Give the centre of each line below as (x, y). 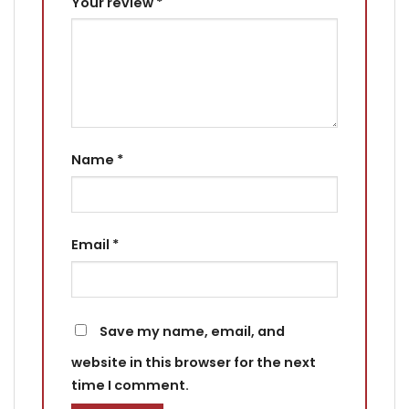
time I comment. (130, 386)
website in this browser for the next (194, 363)
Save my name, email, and (192, 332)
